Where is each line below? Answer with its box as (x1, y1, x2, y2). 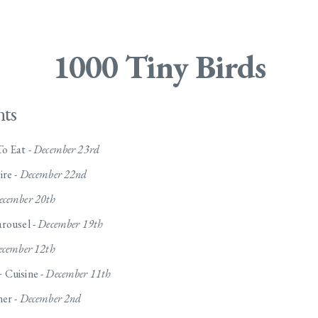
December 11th (45, 266, 111, 282)
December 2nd (19, 291, 82, 307)
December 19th (38, 216, 104, 232)
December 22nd (19, 167, 87, 182)
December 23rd (33, 142, 100, 158)
